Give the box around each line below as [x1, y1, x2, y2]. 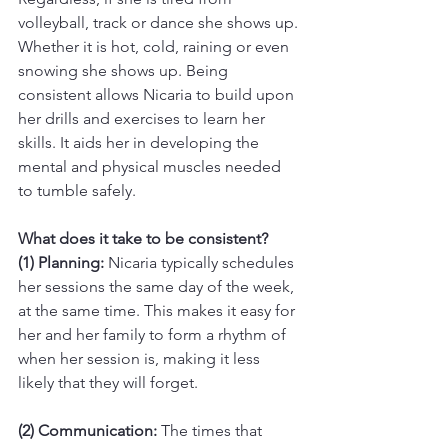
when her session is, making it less [18, 349, 264, 368]
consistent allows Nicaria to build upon [18, 85, 298, 104]
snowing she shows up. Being [18, 61, 232, 80]
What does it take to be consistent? [18, 229, 272, 248]
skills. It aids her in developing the [18, 133, 263, 152]
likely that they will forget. [18, 373, 202, 392]
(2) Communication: [18, 421, 157, 440]
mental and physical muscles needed [18, 157, 285, 176]
